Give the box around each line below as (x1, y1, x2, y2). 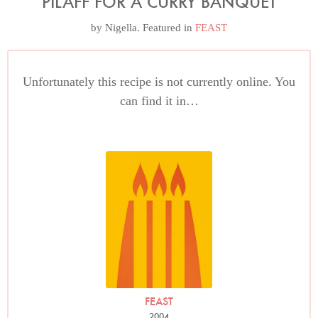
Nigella (105, 22, 137, 33)
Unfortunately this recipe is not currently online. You (23, 75, 295, 89)
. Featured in (137, 22, 195, 33)
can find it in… (119, 94, 199, 108)
